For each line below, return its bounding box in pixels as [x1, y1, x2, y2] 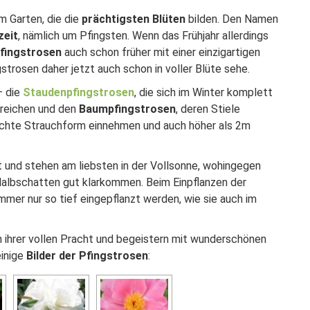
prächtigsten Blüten [82, 12, 185, 26]
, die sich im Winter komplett [134, 86, 273, 99]
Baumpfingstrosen [79, 102, 176, 116]
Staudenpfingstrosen [23, 86, 134, 99]
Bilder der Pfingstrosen [26, 249, 148, 262]
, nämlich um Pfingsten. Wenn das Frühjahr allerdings [18, 29, 268, 42]
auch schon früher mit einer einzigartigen [62, 46, 260, 59]
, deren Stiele [176, 102, 240, 116]
